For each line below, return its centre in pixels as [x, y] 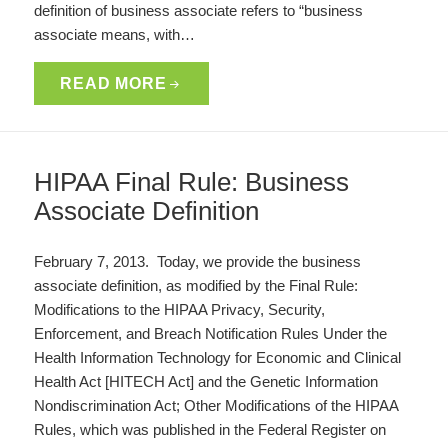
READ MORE [113, 84]
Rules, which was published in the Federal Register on [210, 429]
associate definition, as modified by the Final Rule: [198, 285]
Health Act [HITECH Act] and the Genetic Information [206, 381]
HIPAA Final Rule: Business [192, 181]
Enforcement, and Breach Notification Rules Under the [211, 333]
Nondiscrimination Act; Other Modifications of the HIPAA [216, 405]
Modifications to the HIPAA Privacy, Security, [180, 309]
